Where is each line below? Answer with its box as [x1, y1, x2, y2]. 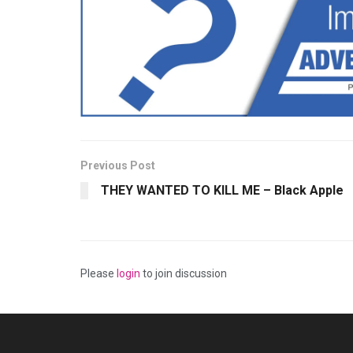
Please [80, 267, 117, 281]
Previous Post [80, 159, 155, 173]
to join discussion [140, 267, 227, 281]
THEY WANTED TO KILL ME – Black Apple [101, 183, 344, 199]
